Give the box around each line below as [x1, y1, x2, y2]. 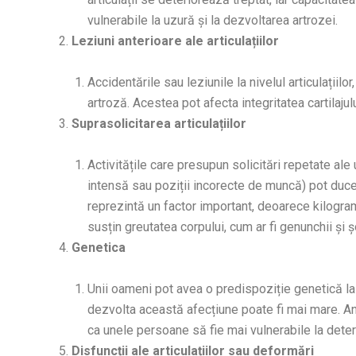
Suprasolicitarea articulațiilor [72, 115, 246, 131]
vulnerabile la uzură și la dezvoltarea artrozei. [87, 12, 338, 28]
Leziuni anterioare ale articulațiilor [72, 33, 279, 48]
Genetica [72, 239, 126, 255]
